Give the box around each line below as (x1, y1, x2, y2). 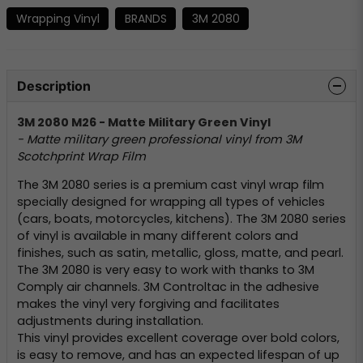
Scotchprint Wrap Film (17, 147, 146, 164)
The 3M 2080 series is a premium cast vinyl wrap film (17, 177, 324, 194)
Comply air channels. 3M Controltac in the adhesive (17, 279, 319, 296)
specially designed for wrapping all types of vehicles (17, 194, 325, 211)
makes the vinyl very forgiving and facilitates (17, 296, 280, 313)
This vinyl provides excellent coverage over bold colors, (17, 330, 340, 347)
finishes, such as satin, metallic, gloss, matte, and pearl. (17, 245, 344, 262)
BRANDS (124, 10, 167, 27)
